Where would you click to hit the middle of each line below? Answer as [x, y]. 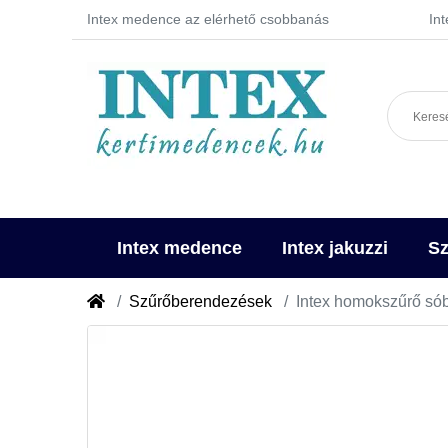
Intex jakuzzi [334, 247]
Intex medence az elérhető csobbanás [208, 19]
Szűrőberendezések [200, 301]
